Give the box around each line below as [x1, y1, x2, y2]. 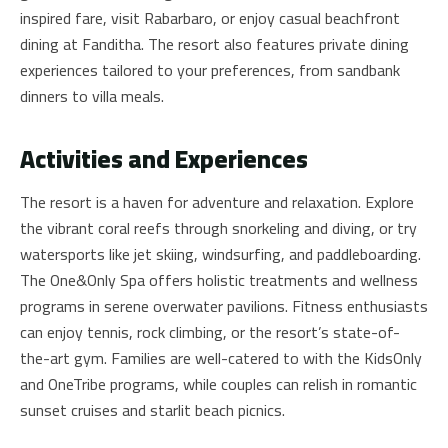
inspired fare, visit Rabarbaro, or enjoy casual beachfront [20, 2, 400, 33]
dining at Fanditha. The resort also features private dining [20, 28, 409, 59]
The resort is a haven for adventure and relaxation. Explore [20, 186, 414, 217]
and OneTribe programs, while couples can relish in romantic [20, 368, 417, 399]
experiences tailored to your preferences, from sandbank [20, 54, 400, 85]
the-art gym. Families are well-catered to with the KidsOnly [20, 342, 422, 373]
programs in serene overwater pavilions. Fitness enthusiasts [20, 290, 428, 321]
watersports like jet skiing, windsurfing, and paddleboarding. [20, 238, 421, 269]
